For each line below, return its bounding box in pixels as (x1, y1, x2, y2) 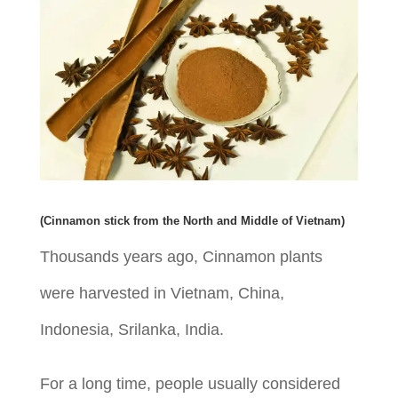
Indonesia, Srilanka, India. (39, 321, 224, 339)
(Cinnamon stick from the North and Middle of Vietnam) (39, 214, 345, 228)
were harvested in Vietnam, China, (39, 284, 284, 303)
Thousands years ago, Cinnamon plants (39, 248, 322, 267)
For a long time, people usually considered (39, 375, 340, 394)
